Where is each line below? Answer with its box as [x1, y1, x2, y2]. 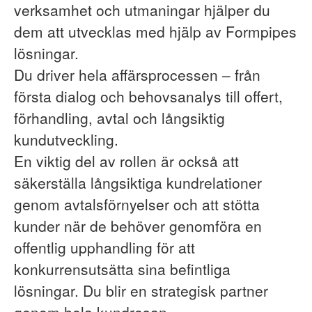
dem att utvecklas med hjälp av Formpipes [14, 21, 297, 42]
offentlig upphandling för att [14, 237, 195, 258]
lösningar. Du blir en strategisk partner [14, 280, 268, 301]
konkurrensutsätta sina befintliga [14, 258, 231, 279]
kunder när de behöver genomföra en [14, 215, 262, 236]
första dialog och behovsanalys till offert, [14, 86, 283, 107]
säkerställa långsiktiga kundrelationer [14, 172, 262, 193]
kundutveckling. [14, 129, 118, 150]
